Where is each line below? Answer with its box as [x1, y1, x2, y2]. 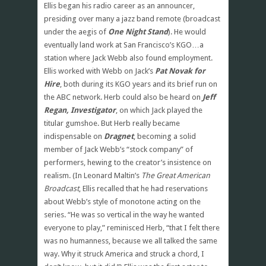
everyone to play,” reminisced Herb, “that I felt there [44, 223, 220, 232]
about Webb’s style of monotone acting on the [44, 197, 201, 206]
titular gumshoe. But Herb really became [44, 118, 180, 128]
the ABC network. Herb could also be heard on [44, 92, 202, 102]
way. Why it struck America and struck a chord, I [44, 249, 204, 258]
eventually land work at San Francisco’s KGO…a [44, 40, 204, 49]
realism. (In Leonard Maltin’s [44, 170, 141, 180]
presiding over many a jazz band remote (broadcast [44, 14, 220, 23]
